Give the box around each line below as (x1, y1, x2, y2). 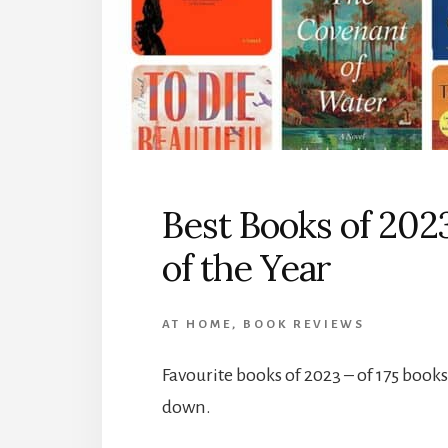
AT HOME (162, 317, 232, 331)
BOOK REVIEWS (243, 317, 365, 331)
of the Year (162, 244, 331, 291)
